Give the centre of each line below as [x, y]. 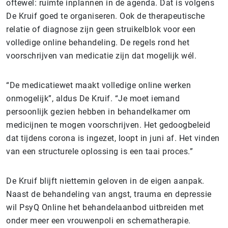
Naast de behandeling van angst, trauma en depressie [109, 194]
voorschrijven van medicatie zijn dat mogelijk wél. [101, 55]
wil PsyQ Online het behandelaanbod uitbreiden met [105, 207]
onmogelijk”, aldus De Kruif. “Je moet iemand [93, 98]
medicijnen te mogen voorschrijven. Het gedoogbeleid [108, 125]
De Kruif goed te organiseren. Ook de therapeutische [106, 16]
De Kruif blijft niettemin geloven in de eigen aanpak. [105, 181]
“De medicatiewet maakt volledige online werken [98, 85]
